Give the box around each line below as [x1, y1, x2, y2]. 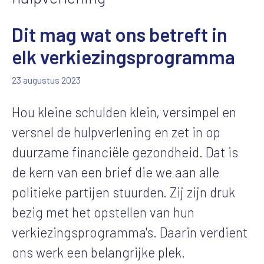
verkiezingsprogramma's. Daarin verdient [12, 223, 247, 240]
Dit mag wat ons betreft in [12, 22, 227, 45]
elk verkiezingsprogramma [12, 45, 235, 68]
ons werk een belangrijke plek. [12, 243, 185, 260]
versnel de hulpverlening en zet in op [12, 123, 220, 140]
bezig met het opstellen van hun [12, 203, 194, 220]
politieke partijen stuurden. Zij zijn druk [12, 183, 235, 200]
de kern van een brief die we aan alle [12, 163, 219, 180]
